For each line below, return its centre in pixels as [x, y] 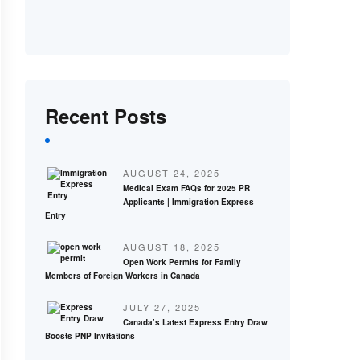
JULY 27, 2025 [162, 307]
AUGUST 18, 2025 [172, 247]
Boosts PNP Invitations [90, 336]
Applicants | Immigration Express [188, 202]
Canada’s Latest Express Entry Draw [195, 322]
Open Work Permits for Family [182, 262]
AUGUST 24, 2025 [172, 173]
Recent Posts [106, 116]
